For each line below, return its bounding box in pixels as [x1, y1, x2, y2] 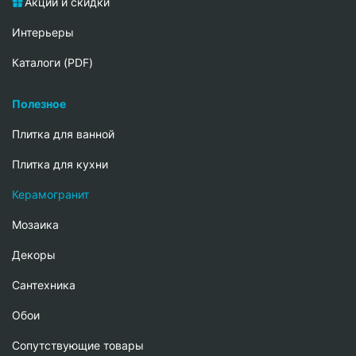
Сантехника [12, 278, 75, 292]
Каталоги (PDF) [12, 56, 93, 70]
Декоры [12, 248, 56, 262]
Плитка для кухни [12, 157, 108, 172]
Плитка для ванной [12, 127, 114, 141]
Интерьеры [12, 25, 74, 40]
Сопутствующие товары [12, 339, 144, 353]
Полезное [12, 97, 66, 111]
